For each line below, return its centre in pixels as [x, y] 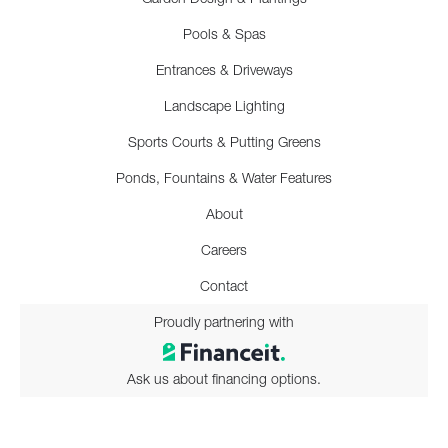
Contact [224, 286]
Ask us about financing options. [224, 378]
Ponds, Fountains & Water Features [224, 178]
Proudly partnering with [224, 322]
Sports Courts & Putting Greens [224, 142]
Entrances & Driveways [224, 70]
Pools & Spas [224, 34]
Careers [224, 250]
